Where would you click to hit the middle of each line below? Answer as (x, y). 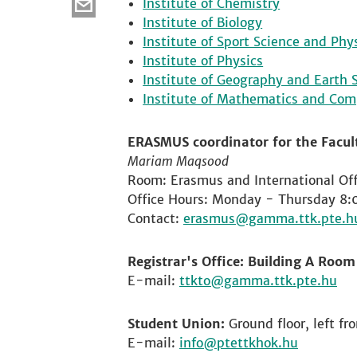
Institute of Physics (203, 61)
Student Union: (176, 324)
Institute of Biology (203, 22)
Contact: (155, 218)
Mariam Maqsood (178, 161)
